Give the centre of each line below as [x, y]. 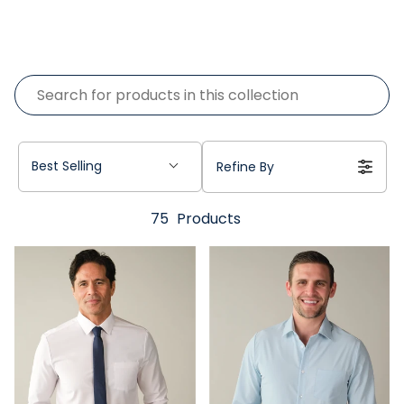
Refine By [245, 166]
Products [207, 218]
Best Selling [67, 165]
